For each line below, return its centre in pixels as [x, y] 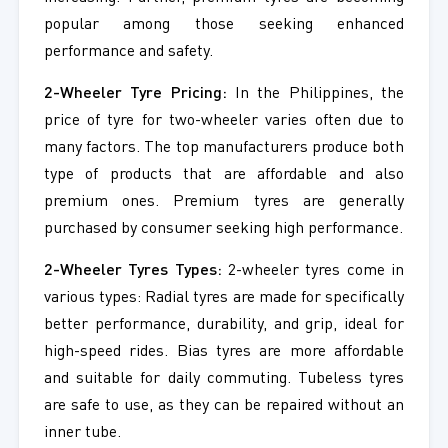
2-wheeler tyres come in [313, 271]
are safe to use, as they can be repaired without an [224, 406]
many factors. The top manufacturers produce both [224, 148]
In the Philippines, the [315, 94]
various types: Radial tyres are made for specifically [224, 298]
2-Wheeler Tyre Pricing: [135, 94]
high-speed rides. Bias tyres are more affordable [224, 352]
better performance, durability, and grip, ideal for [224, 325]
